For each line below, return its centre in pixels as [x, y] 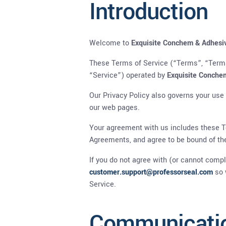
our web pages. [115, 108]
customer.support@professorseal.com [151, 173]
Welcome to [110, 43]
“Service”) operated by [128, 76]
